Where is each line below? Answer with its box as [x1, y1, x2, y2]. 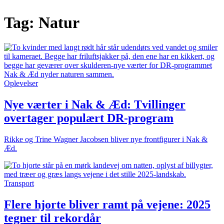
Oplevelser [4, 78, 38, 87]
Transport [4, 178, 34, 187]
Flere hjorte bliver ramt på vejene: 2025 [4, 197, 210, 211]
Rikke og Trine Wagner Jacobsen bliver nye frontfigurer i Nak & [4, 134, 207, 143]
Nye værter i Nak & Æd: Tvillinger [4, 97, 185, 111]
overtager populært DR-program [4, 111, 173, 124]
